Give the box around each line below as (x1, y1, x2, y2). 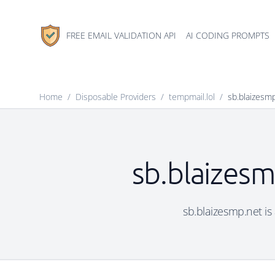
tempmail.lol (169, 91, 215, 103)
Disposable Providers (76, 91, 156, 103)
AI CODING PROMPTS (186, 29, 269, 41)
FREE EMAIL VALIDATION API (66, 29, 176, 41)
